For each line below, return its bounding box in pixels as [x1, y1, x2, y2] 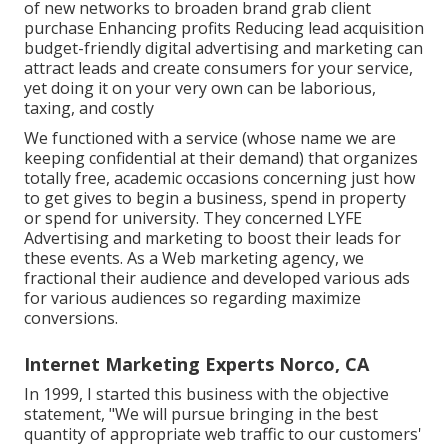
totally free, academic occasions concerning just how [24, 167, 415, 190]
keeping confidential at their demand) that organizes [24, 147, 418, 170]
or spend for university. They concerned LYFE [24, 207, 362, 230]
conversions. [24, 307, 118, 330]
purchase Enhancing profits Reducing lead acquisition [24, 17, 424, 40]
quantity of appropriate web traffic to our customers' [24, 423, 422, 446]
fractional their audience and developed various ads [24, 267, 410, 290]
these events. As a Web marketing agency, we [24, 247, 364, 270]
